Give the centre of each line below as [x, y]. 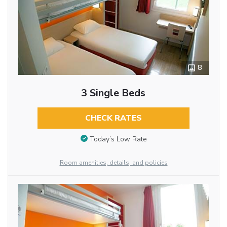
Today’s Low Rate [118, 139]
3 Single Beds [113, 93]
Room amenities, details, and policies [113, 162]
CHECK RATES [113, 118]
